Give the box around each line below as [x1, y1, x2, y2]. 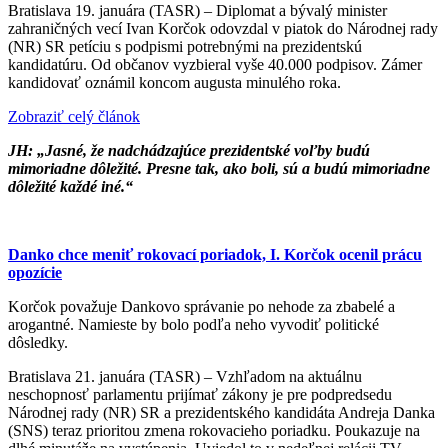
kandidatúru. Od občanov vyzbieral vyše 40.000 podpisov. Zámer [8, 55, 422, 73]
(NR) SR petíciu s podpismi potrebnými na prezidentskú [8, 37, 362, 55]
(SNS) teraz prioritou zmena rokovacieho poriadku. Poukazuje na [8, 421, 420, 439]
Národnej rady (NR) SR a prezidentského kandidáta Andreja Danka [8, 403, 435, 421]
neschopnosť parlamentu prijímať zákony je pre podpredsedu [8, 385, 392, 403]
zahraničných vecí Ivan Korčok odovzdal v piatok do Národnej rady [8, 19, 438, 37]
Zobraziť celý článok [8, 107, 140, 125]
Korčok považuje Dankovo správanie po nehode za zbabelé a [8, 297, 395, 315]
